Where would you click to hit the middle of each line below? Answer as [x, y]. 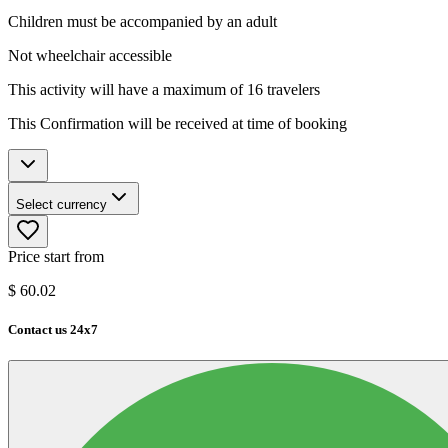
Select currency [61, 204]
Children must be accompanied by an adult [142, 21]
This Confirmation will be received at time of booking [177, 123]
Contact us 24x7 [53, 329]
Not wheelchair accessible [90, 55]
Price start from [56, 256]
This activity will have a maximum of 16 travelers [164, 89]
